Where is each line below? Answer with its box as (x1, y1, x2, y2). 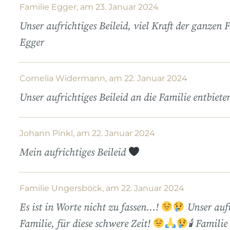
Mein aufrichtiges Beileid (20, 146, 128, 159)
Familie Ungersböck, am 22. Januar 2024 (20, 183, 184, 193)
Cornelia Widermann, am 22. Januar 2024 (20, 73, 187, 83)
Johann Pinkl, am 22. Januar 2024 (20, 128, 155, 138)
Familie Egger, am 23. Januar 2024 (20, 2, 159, 12)
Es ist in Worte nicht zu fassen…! (20, 201, 161, 214)
